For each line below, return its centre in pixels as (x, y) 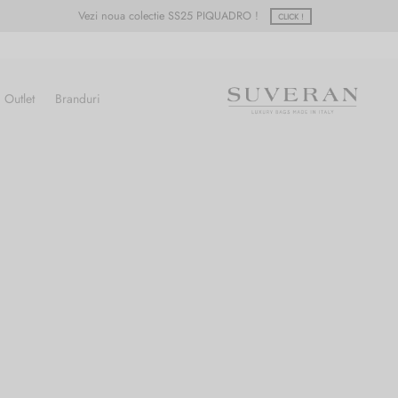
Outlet (20, 98)
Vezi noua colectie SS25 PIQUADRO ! (171, 16)
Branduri (78, 98)
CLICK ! (291, 16)
